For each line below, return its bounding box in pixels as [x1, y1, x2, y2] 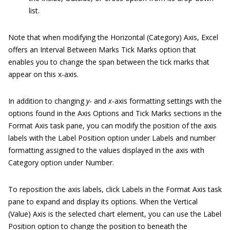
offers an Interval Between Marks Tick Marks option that [8, 45, 196, 55]
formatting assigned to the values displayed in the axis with [8, 145, 204, 156]
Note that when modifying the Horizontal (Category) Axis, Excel [8, 32, 218, 43]
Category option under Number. [8, 158, 114, 168]
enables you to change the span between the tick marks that [8, 57, 209, 67]
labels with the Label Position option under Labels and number [8, 133, 216, 143]
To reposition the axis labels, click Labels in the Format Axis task [8, 184, 222, 195]
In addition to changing [8, 96, 86, 106]
